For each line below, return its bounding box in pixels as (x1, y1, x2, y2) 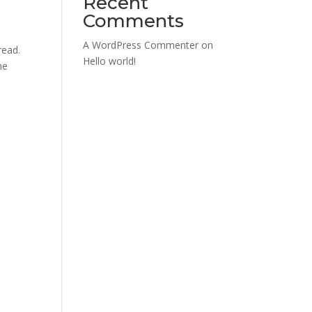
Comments (83, 10, 185, 32)
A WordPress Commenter (83, 38, 199, 52)
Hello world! (83, 54, 136, 68)
